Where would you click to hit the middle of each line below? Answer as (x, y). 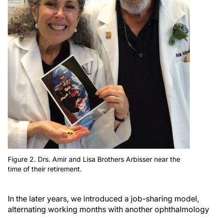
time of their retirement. (45, 169)
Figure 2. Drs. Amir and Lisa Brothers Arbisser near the (94, 159)
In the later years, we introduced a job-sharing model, (103, 198)
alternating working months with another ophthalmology (108, 209)
